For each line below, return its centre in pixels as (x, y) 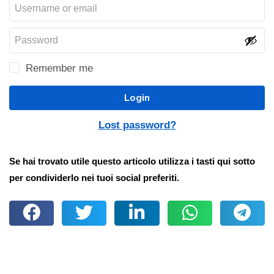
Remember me (59, 68)
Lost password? (137, 125)
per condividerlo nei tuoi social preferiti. (94, 178)
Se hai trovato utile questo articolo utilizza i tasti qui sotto (132, 161)
